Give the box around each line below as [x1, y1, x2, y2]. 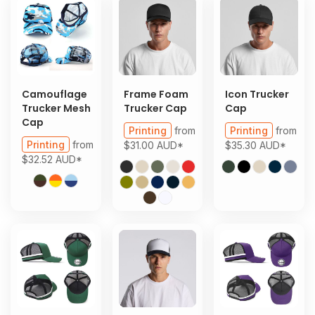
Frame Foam [123, 86, 188, 101]
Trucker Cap [123, 101, 187, 115]
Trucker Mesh [22, 101, 91, 115]
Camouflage [22, 86, 87, 101]
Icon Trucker [225, 86, 290, 101]
